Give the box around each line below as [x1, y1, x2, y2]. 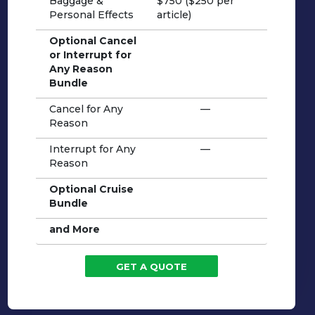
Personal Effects [49, 8, 134, 21]
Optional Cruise [49, 182, 134, 195]
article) [156, 8, 191, 21]
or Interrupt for [49, 48, 131, 61]
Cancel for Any [49, 102, 123, 115]
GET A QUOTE [116, 260, 188, 272]
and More [49, 222, 100, 236]
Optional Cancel [49, 34, 136, 47]
